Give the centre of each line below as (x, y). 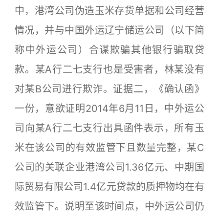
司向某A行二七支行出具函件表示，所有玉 (109, 128)
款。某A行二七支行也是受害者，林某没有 (109, 69)
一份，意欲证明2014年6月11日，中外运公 (109, 109)
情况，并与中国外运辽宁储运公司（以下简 (109, 30)
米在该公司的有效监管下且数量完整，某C (109, 148)
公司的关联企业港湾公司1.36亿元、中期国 (109, 167)
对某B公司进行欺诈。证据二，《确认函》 (109, 89)
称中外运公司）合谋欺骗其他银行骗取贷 (109, 50)
